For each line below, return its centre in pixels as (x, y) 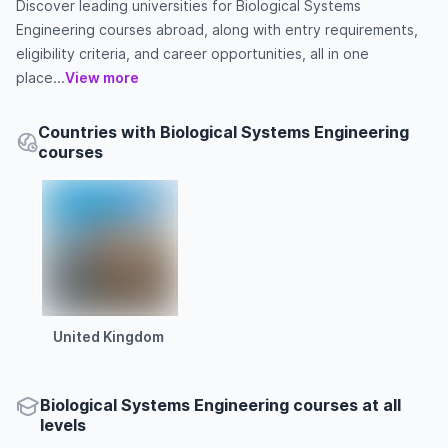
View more (102, 77)
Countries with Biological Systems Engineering (223, 132)
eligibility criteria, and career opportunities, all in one (192, 53)
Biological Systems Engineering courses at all (220, 405)
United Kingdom (108, 336)
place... (40, 77)
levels (63, 425)
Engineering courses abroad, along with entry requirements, (217, 29)
